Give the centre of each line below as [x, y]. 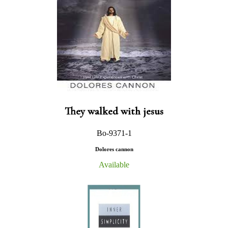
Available [114, 164]
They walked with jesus [114, 111]
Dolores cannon [114, 149]
